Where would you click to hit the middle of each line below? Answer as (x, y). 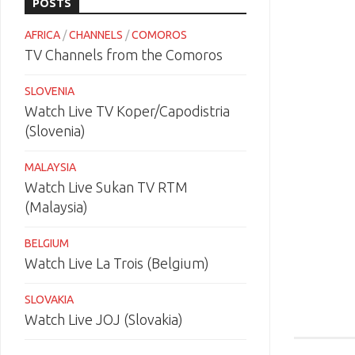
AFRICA (42, 35)
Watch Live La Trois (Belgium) (117, 263)
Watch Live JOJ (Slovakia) (104, 319)
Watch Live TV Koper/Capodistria (127, 111)
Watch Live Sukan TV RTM (106, 187)
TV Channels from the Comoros (124, 55)
